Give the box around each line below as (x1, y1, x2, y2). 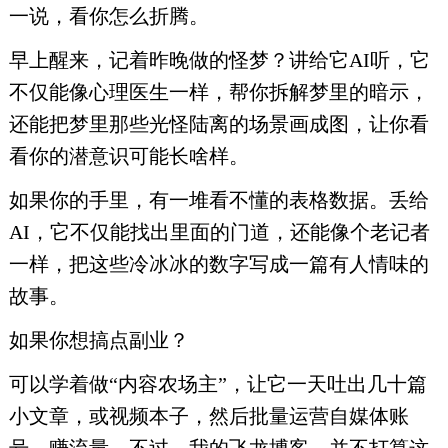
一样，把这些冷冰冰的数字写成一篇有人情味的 (8, 253, 429, 275)
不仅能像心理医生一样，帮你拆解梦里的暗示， (8, 81, 429, 103)
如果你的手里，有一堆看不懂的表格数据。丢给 (8, 189, 429, 211)
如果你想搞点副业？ (8, 329, 189, 351)
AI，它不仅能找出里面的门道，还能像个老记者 (8, 221, 430, 243)
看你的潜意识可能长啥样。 (8, 145, 249, 167)
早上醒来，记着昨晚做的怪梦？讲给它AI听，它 (8, 49, 430, 71)
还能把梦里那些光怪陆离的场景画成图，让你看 (8, 113, 429, 135)
